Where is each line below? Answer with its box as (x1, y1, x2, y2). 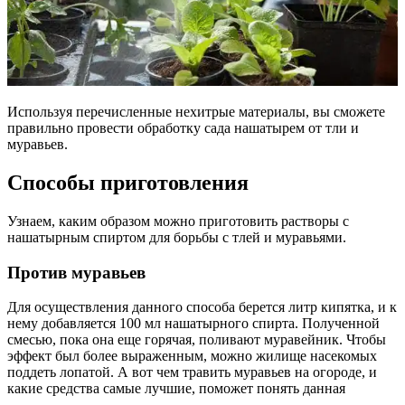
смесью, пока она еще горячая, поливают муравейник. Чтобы (7, 332, 386, 348)
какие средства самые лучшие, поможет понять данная (7, 381, 345, 397)
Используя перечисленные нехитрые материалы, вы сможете (7, 103, 385, 119)
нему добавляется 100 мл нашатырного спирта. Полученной (7, 316, 380, 332)
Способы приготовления (7, 170, 249, 194)
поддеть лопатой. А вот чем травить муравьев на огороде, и (7, 364, 377, 381)
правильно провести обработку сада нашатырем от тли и (7, 119, 359, 136)
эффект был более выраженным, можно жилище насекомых (7, 348, 377, 364)
